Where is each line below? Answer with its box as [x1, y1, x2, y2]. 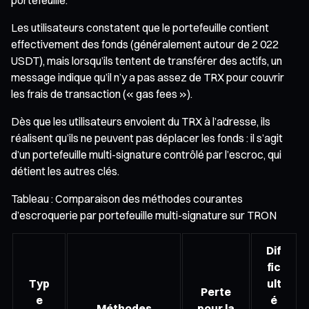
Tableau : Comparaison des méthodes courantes [11, 191, 243, 206]
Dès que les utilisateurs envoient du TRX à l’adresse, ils [11, 114, 270, 128]
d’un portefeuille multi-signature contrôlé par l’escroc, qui [11, 147, 281, 161]
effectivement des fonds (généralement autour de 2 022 [11, 37, 279, 51]
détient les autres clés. [11, 163, 119, 178]
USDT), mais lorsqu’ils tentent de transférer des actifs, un [11, 53, 282, 68]
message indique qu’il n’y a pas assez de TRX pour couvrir [11, 70, 284, 84]
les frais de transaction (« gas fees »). [11, 86, 192, 101]
